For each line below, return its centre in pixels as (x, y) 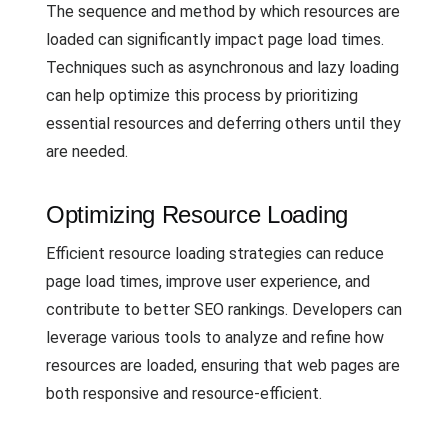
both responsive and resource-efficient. (184, 393)
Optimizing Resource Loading (197, 214)
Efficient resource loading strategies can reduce (215, 253)
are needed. (87, 151)
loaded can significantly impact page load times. (215, 39)
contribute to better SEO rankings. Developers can (224, 309)
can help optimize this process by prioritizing (202, 95)
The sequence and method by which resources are (223, 11)
